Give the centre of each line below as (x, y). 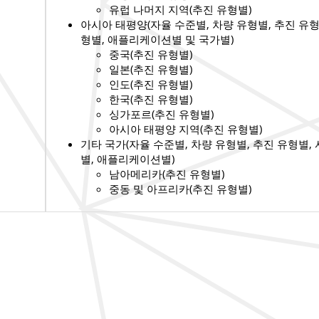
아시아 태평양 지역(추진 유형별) (185, 129)
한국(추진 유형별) (151, 99)
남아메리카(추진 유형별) (167, 174)
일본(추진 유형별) (151, 69)
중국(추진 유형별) (151, 54)
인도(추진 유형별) (151, 84)
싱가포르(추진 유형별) (161, 114)
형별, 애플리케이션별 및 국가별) (157, 40)
